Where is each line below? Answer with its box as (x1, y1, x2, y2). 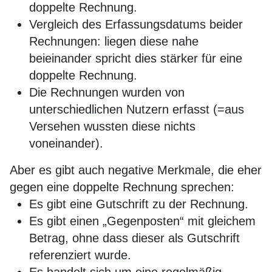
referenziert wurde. (29, 248, 131, 262)
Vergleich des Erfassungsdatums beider (29, 18, 243, 31)
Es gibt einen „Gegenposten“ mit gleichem (29, 214, 256, 228)
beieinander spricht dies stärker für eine (29, 52, 242, 65)
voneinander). (29, 137, 103, 150)
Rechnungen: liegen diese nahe (29, 35, 199, 48)
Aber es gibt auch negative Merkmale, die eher (10, 163, 262, 177)
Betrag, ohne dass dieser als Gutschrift (29, 231, 240, 245)
